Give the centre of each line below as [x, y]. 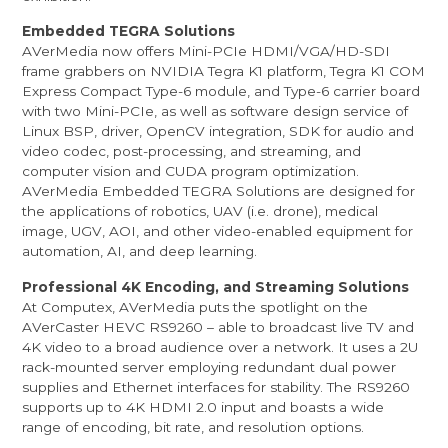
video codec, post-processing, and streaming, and [192, 151]
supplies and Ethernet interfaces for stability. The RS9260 [216, 387]
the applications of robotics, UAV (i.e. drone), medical [200, 211]
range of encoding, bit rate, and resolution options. [193, 427]
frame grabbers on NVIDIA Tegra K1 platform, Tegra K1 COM [224, 71]
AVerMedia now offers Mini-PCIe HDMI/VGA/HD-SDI [206, 51]
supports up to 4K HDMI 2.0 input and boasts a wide [203, 407]
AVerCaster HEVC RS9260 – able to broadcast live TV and [218, 327]
